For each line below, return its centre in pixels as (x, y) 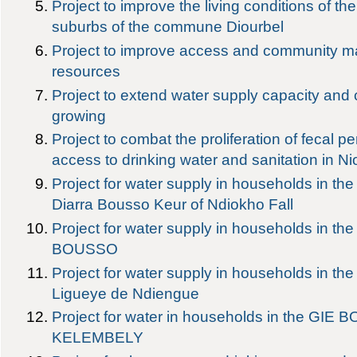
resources (86, 71)
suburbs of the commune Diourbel (168, 27)
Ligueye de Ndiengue (126, 293)
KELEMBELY (98, 337)
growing (79, 115)
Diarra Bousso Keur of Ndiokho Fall (173, 204)
